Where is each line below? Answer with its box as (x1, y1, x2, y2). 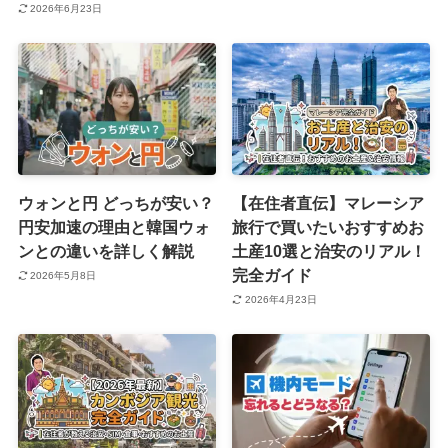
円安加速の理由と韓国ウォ (17, 218, 210, 237)
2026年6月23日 (30, 3, 103, 15)
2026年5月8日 (30, 269, 97, 281)
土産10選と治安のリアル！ (232, 242, 427, 261)
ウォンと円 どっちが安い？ (17, 194, 214, 213)
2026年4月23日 (244, 293, 317, 305)
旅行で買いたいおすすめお (232, 218, 425, 237)
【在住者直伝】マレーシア (232, 194, 425, 213)
